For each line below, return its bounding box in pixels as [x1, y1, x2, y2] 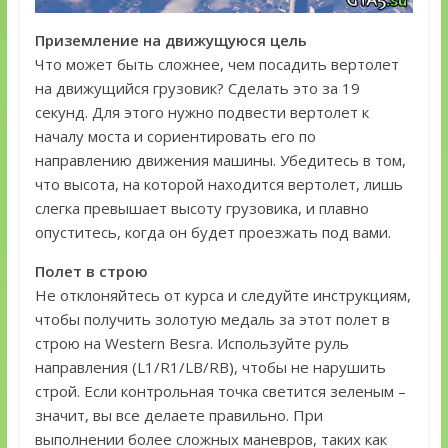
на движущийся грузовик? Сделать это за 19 [34, 77, 360, 98]
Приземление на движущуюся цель [34, 29, 307, 50]
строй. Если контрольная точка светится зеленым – [34, 380, 406, 401]
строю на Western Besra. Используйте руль [34, 332, 349, 353]
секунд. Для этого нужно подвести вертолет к [34, 101, 369, 122]
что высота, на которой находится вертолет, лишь [34, 173, 403, 194]
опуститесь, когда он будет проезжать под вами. [34, 221, 391, 242]
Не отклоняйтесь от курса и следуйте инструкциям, [34, 284, 411, 305]
